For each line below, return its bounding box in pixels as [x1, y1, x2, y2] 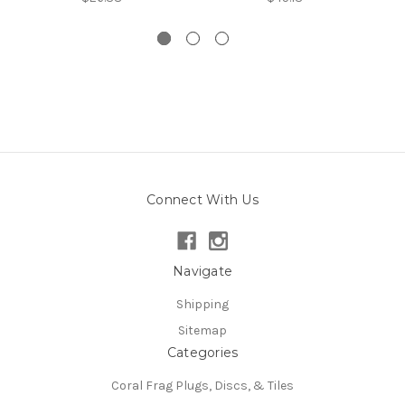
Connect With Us [146, 192, 259, 209]
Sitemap [178, 323, 227, 339]
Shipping [176, 297, 229, 313]
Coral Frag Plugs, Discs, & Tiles [111, 378, 294, 394]
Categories [166, 344, 239, 362]
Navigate [173, 263, 232, 280]
